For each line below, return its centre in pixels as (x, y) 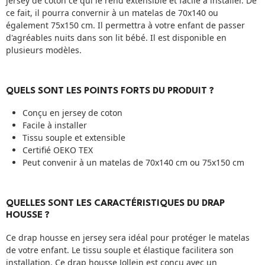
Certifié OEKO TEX (58, 150)
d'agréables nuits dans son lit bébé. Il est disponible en (116, 37)
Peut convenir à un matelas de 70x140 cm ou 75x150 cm (133, 163)
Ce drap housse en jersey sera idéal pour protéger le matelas (128, 238)
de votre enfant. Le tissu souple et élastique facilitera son (120, 250)
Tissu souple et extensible (74, 138)
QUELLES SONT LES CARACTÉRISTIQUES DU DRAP (115, 204)
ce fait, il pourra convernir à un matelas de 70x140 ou (112, 12)
